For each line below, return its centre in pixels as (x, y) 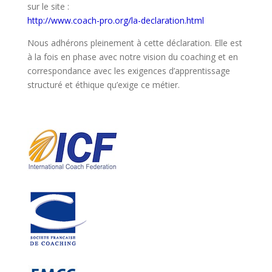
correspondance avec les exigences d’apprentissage (128, 71)
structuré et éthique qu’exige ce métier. (103, 85)
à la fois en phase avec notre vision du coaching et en (132, 57)
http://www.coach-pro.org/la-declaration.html (115, 20)
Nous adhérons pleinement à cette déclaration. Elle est (134, 43)
